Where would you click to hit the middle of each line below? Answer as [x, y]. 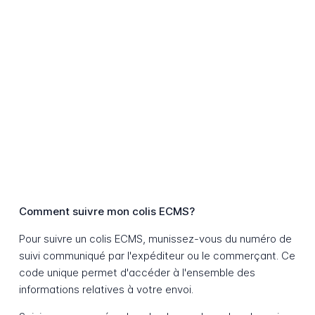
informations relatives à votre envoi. [106, 290]
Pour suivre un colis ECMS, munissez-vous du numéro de [155, 239]
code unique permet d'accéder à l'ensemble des [137, 273]
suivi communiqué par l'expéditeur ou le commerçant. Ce [157, 256]
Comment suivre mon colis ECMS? [107, 212]
